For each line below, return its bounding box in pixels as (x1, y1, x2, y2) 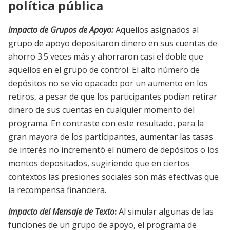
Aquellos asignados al (116, 24, 199, 36)
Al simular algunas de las (117, 206, 214, 218)
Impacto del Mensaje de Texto (8, 206, 114, 218)
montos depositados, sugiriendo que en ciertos (8, 158, 189, 169)
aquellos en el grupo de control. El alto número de (8, 64, 200, 76)
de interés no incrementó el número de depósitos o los (8, 144, 219, 156)
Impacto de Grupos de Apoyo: (8, 24, 113, 36)
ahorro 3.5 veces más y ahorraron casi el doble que (8, 51, 203, 63)
